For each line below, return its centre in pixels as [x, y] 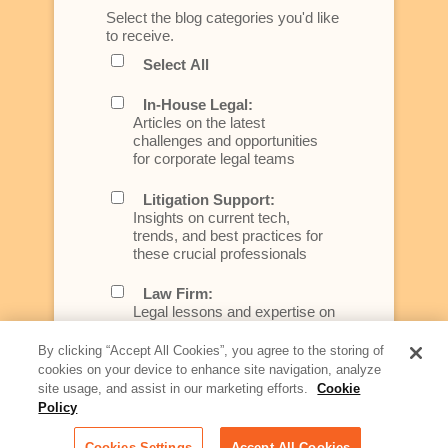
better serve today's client [216, 348]
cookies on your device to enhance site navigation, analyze [210, 369]
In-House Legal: [198, 105]
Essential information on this [224, 406]
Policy [58, 407]
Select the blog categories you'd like [222, 18]
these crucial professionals [220, 253]
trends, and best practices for [228, 235]
